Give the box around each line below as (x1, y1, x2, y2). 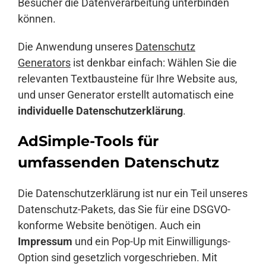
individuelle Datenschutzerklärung (18, 104, 183, 118)
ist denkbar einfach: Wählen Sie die (71, 56, 237, 69)
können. (18, 12, 56, 26)
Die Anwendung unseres (18, 40, 135, 53)
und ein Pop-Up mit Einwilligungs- (72, 235, 230, 248)
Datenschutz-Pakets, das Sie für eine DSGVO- (18, 203, 230, 216)
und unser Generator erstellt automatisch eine (18, 88, 234, 102)
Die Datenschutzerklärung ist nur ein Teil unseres (18, 187, 248, 200)
